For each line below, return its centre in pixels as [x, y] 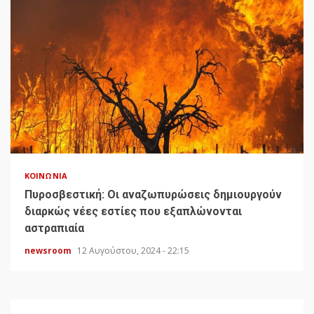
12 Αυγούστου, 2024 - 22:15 [133, 251]
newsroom [49, 251]
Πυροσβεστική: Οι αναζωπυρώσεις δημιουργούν [153, 195]
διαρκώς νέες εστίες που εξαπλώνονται [133, 212]
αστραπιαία [54, 228]
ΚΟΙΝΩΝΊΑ [46, 176]
